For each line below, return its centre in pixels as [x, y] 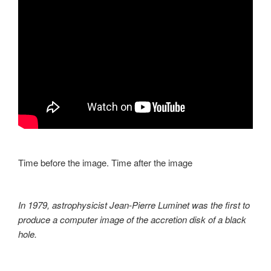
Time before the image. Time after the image [105, 162]
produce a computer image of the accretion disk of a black [132, 220]
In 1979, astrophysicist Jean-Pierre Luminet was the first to [134, 205]
